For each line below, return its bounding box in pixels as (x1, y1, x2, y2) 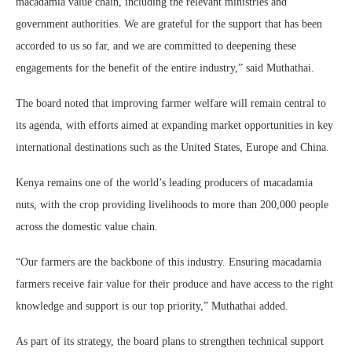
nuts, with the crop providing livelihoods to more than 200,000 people (16, 199, 328, 211)
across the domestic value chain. (16, 221, 158, 233)
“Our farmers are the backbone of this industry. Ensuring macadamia (16, 256, 321, 268)
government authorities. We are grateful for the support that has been (16, 18, 322, 30)
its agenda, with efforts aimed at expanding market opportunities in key (16, 119, 333, 131)
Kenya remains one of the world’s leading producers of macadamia (16, 177, 313, 189)
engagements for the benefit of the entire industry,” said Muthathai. (16, 62, 314, 74)
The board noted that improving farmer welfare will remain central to (16, 97, 326, 109)
